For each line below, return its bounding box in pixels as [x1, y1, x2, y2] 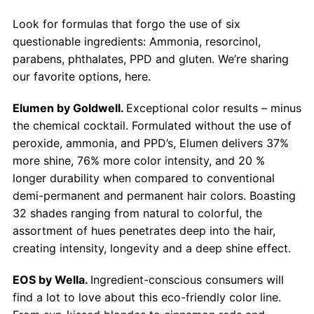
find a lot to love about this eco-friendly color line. [12, 290, 281, 304]
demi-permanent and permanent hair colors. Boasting [12, 189, 296, 203]
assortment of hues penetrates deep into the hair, [12, 224, 275, 238]
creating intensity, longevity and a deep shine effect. [12, 241, 291, 255]
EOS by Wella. [12, 273, 90, 287]
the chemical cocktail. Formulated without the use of [12, 118, 292, 132]
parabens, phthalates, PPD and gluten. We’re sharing [12, 52, 289, 66]
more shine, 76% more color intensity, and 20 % [12, 153, 265, 168]
